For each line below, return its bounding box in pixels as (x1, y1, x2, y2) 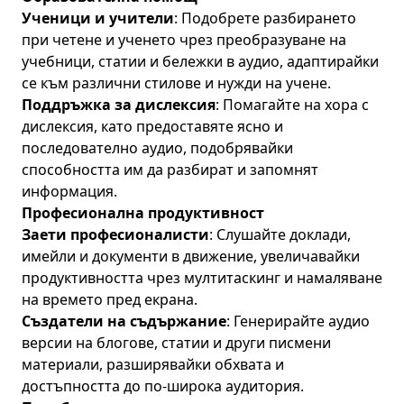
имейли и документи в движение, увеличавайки (22, 246, 360, 266)
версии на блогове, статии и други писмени (22, 333, 331, 353)
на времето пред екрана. (22, 289, 197, 309)
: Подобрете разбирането (174, 8, 356, 28)
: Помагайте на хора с (216, 95, 369, 115)
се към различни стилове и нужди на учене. (22, 73, 331, 93)
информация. (22, 181, 117, 201)
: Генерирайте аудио (226, 311, 370, 331)
